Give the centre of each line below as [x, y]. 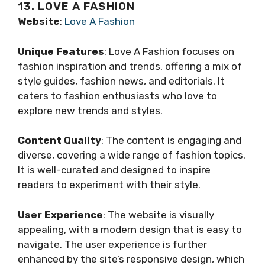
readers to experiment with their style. [109, 185]
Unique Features [61, 51]
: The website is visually [159, 214]
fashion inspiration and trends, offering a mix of [130, 66]
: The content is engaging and [171, 140]
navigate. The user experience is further [112, 244]
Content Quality [59, 140]
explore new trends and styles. [90, 110]
